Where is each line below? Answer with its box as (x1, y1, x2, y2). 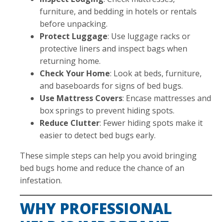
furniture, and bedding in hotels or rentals (40, 5, 197, 17)
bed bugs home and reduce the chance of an (20, 162, 184, 173)
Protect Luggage (40, 30, 108, 42)
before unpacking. (40, 18, 108, 29)
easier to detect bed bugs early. (40, 129, 156, 141)
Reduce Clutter (40, 117, 100, 128)
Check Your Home (40, 67, 110, 79)
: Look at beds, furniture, (110, 67, 202, 79)
